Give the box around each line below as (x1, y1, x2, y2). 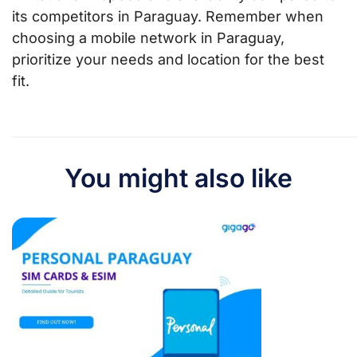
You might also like (65, 162, 292, 194)
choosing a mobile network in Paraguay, (12, 29, 284, 46)
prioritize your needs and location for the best (12, 50, 324, 68)
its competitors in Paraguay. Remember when (12, 7, 324, 25)
